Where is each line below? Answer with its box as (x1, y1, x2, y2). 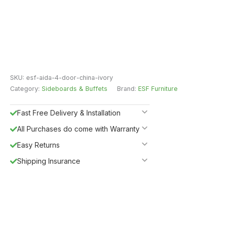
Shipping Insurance (17, 156, 80, 165)
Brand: (117, 84, 138, 92)
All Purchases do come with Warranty (17, 124, 140, 133)
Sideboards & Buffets (42, 84, 107, 92)
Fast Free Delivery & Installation (17, 108, 121, 117)
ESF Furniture (138, 84, 178, 92)
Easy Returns (17, 140, 60, 149)
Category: (10, 84, 42, 92)
